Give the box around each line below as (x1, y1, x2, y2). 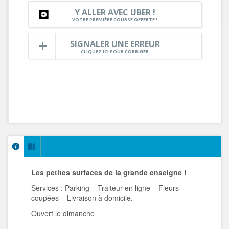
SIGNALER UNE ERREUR (70, 38, 160, 50)
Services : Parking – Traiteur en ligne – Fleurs (31, 182, 179, 193)
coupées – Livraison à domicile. (31, 193, 133, 203)
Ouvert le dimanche (31, 208, 95, 218)
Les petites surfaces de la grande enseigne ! (31, 167, 187, 177)
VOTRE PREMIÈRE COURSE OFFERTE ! (72, 16, 157, 24)
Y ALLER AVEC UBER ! (74, 7, 155, 18)
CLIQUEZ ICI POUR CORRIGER (81, 48, 149, 55)
